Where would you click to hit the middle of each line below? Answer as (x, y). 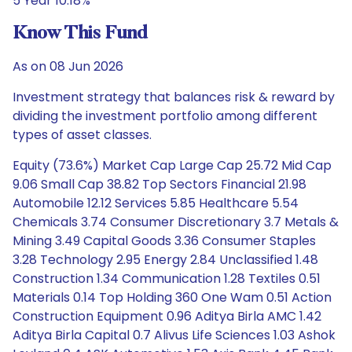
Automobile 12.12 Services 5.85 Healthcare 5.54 (156, 203)
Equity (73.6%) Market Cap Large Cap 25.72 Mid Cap (172, 165)
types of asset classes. (82, 135)
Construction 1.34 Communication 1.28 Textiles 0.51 (167, 279)
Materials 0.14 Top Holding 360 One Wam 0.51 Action (172, 297)
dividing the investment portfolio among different (165, 116)
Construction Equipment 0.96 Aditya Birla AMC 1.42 (167, 316)
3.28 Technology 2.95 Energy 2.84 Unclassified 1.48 (165, 260)
